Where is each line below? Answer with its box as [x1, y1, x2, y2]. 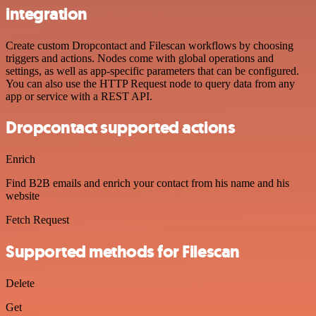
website [6, 190, 39, 202]
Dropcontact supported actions [6, 116, 236, 140]
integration [6, 2, 87, 25]
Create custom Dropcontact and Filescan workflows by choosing [6, 39, 293, 51]
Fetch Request [6, 214, 69, 226]
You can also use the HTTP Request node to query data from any [6, 77, 295, 90]
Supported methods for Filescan [6, 241, 240, 264]
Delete [6, 277, 35, 290]
